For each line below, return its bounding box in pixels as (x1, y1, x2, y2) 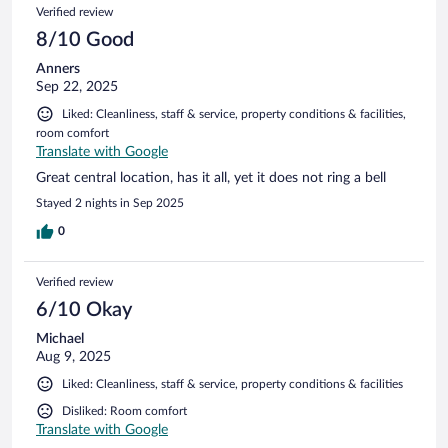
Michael (36, 331, 84, 346)
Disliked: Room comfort (62, 404, 187, 417)
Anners (36, 61, 80, 76)
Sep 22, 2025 (36, 79, 118, 94)
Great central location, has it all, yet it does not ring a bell (36, 170, 386, 185)
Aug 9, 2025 (36, 349, 111, 364)
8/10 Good (36, 29, 134, 50)
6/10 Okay (36, 299, 132, 320)
